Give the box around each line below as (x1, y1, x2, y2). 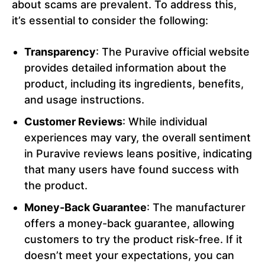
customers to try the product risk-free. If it (24, 233, 243, 246)
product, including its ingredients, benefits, (24, 77, 244, 91)
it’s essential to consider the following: (12, 14, 208, 27)
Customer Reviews (24, 115, 122, 128)
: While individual (122, 115, 207, 128)
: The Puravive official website (96, 46, 250, 59)
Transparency (24, 46, 96, 59)
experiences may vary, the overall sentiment (24, 131, 251, 144)
